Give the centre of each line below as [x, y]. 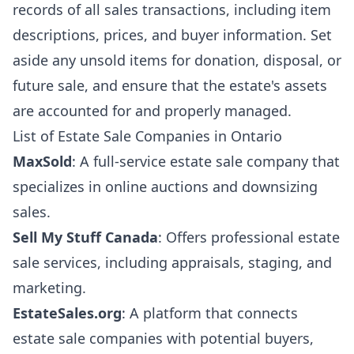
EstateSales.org [67, 313]
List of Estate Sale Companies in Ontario [147, 136]
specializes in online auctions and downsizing [165, 186]
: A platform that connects [210, 313]
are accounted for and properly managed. [152, 111]
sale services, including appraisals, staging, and [172, 262]
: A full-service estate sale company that [206, 161]
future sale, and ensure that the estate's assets [170, 85]
